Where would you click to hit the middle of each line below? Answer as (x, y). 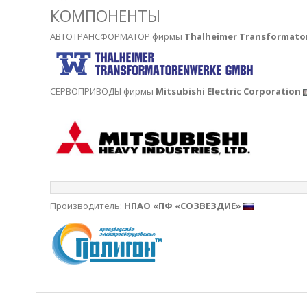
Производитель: (87, 205)
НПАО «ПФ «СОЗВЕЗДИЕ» (184, 205)
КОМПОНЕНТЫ (105, 16)
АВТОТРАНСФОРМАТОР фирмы (117, 36)
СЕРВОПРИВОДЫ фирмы (103, 91)
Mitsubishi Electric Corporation (228, 91)
